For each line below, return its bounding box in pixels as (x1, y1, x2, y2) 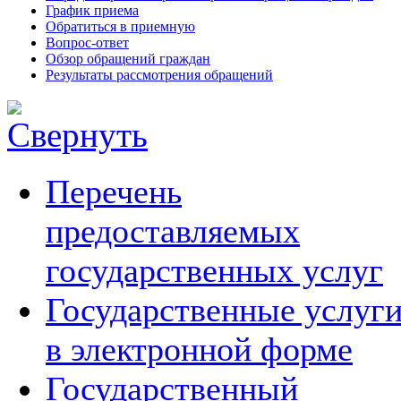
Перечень (46, 173, 182, 210)
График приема (46, 3, 139, 18)
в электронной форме (46, 330, 353, 368)
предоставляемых (46, 212, 300, 250)
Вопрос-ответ (46, 35, 129, 50)
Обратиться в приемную (46, 19, 195, 34)
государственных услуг (46, 252, 383, 289)
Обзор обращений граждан (46, 51, 210, 66)
